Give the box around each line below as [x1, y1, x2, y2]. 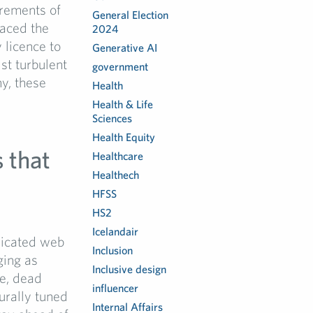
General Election [92, 8, 169, 21]
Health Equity [92, 131, 156, 143]
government [92, 60, 149, 73]
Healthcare [92, 150, 144, 162]
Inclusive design [92, 263, 167, 275]
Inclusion [92, 244, 133, 256]
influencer [92, 282, 139, 294]
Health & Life [92, 98, 154, 110]
